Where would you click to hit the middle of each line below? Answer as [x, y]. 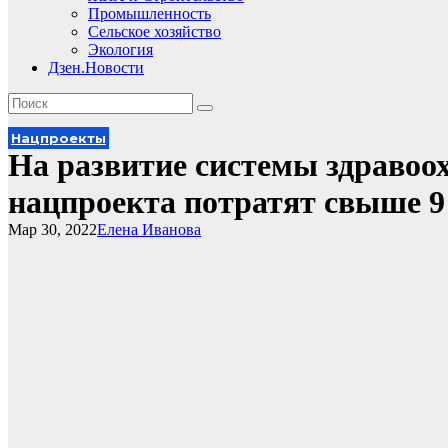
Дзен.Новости [96, 67]
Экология [120, 49]
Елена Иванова [149, 229]
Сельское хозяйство [154, 31]
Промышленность [149, 13]
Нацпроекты [58, 138]
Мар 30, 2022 [52, 229]
